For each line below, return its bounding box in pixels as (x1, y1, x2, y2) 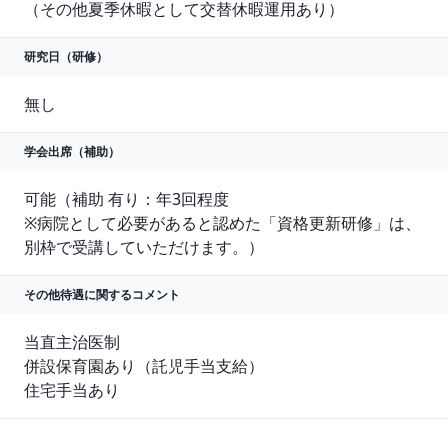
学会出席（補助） (24, 143, 120, 161)
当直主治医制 (24, 331, 120, 354)
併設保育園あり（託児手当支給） (24, 355, 264, 378)
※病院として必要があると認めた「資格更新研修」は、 (24, 212, 421, 235)
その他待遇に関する (24, 286, 132, 304)
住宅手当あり (24, 379, 120, 402)
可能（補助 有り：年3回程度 (24, 188, 229, 211)
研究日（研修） (24, 48, 108, 66)
